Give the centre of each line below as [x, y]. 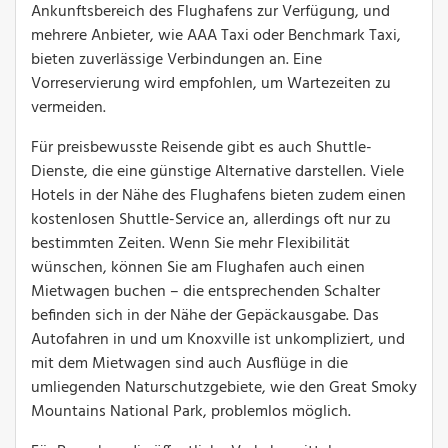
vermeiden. [68, 107]
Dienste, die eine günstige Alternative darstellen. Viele [217, 171]
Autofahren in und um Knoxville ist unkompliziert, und [218, 339]
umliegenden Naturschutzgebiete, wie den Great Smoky [224, 387]
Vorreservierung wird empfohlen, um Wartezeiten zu [211, 83]
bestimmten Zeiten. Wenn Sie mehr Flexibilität [190, 243]
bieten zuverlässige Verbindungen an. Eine [176, 59]
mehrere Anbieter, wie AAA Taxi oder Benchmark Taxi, [216, 35]
